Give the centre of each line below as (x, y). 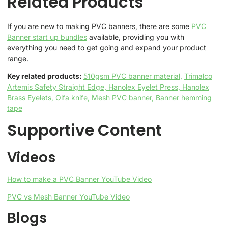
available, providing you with (136, 37)
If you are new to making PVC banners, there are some (99, 26)
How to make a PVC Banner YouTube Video (79, 179)
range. (18, 58)
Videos (31, 157)
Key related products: (45, 76)
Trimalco (198, 76)
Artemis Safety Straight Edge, (58, 87)
